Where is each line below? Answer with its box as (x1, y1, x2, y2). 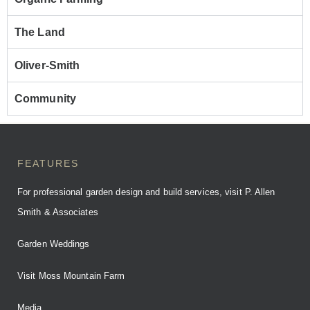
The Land (15, 26, 65, 38)
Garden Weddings (17, 239, 90, 249)
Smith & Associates (17, 207, 98, 217)
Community (15, 93, 76, 104)
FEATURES (17, 158, 79, 169)
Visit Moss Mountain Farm (17, 271, 125, 281)
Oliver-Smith (15, 60, 80, 71)
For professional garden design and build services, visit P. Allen (17, 187, 275, 197)
